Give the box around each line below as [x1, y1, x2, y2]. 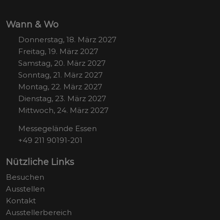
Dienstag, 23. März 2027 [18, 93, 106, 103]
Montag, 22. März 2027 [18, 82, 102, 91]
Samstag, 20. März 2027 [18, 58, 106, 68]
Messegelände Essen [18, 123, 97, 133]
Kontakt [6, 195, 36, 205]
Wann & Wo [6, 19, 58, 30]
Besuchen [6, 172, 44, 182]
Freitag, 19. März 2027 [18, 46, 98, 56]
